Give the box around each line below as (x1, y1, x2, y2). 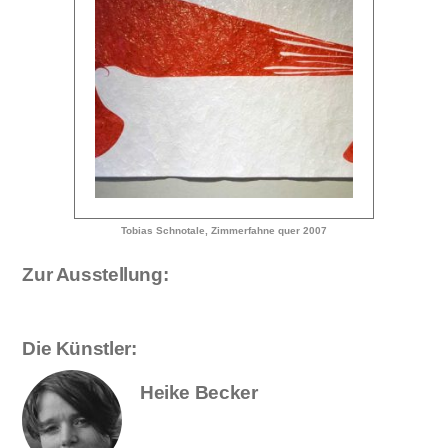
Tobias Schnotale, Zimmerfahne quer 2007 (121, 225, 327, 237)
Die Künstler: (22, 337, 137, 359)
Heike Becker (140, 381, 258, 403)
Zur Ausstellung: (22, 264, 169, 286)
